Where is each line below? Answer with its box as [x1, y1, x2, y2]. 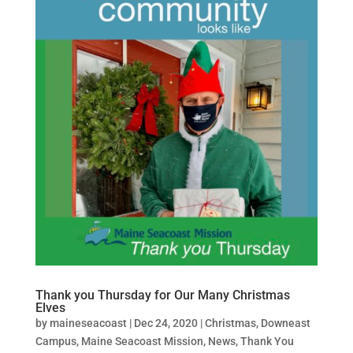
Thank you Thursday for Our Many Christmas [35, 287, 290, 303]
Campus [35, 334, 76, 347]
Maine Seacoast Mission [80, 334, 203, 347]
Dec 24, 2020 [133, 316, 198, 329]
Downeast [260, 316, 310, 329]
